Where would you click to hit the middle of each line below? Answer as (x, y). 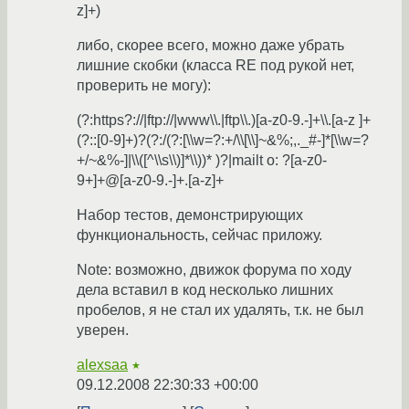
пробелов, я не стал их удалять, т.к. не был (220, 310)
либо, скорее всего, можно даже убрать (210, 46)
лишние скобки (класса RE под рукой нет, (215, 66)
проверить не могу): (144, 86)
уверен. (103, 330)
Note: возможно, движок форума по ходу (214, 270)
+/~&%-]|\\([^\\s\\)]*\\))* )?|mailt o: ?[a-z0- (202, 161)
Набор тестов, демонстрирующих (190, 215)
